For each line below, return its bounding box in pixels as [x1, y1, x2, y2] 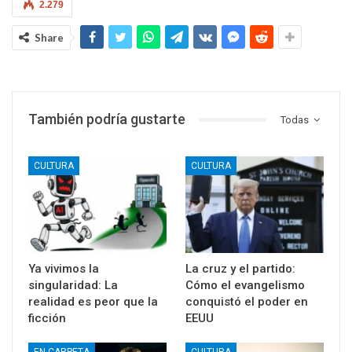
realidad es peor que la [28, 295, 158, 310]
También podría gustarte [28, 111, 185, 128]
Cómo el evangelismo [185, 278, 305, 293]
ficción [28, 311, 66, 326]
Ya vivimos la [28, 262, 99, 277]
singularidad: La [28, 278, 118, 293]
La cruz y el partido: [185, 262, 295, 277]
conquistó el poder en [185, 295, 308, 310]
